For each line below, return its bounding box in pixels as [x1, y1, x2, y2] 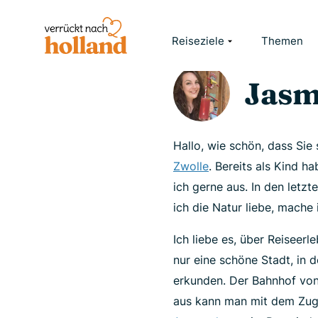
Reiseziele [172, 34, 225, 48]
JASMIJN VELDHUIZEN [104, 23, 196, 33]
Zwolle [173, 159, 209, 173]
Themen [261, 34, 304, 48]
